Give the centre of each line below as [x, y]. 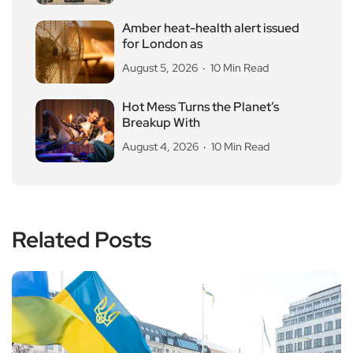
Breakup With [161, 122]
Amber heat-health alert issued [211, 28]
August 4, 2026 [160, 146]
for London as [162, 43]
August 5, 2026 [160, 67]
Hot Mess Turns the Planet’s [201, 106]
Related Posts [82, 239]
